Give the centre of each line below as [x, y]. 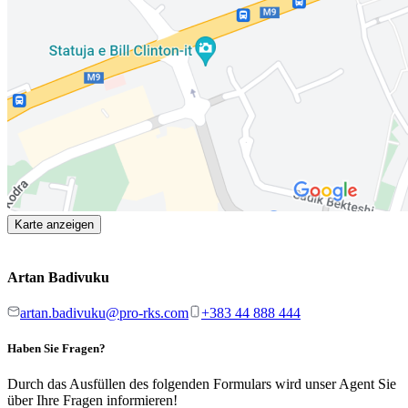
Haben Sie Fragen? [56, 349]
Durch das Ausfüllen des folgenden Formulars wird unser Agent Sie [202, 384]
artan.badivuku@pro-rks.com [104, 313]
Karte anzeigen [54, 224]
